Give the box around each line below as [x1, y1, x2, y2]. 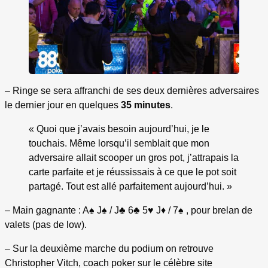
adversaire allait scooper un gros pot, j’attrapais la [29, 153, 239, 163]
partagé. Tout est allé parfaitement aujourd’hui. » [29, 181, 232, 192]
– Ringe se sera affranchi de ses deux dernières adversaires [5, 86, 259, 96]
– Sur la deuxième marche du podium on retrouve [5, 243, 214, 254]
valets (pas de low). [5, 220, 87, 230]
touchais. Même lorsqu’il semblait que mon [29, 138, 209, 149]
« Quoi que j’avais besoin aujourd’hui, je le [29, 124, 209, 135]
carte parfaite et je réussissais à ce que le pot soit [29, 167, 236, 178]
